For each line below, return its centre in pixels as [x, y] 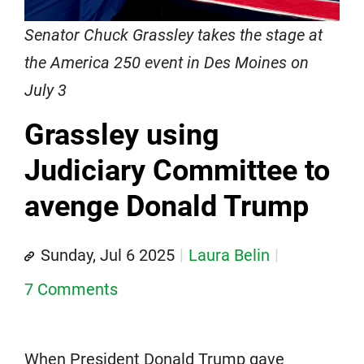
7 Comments [71, 289]
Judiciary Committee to [177, 170]
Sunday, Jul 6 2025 [108, 255]
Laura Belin [229, 255]
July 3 [45, 90]
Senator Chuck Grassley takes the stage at [173, 35]
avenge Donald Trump [167, 206]
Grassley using [122, 134]
